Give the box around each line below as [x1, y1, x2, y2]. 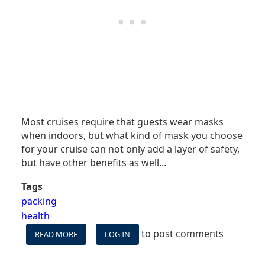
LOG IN [105, 229, 130, 240]
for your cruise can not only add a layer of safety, [21, 143, 240, 156]
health [21, 209, 50, 223]
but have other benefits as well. [21, 156, 161, 170]
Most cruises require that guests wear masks [21, 115, 224, 129]
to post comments [139, 227, 224, 241]
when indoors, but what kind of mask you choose [21, 129, 243, 143]
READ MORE [35, 229, 77, 240]
